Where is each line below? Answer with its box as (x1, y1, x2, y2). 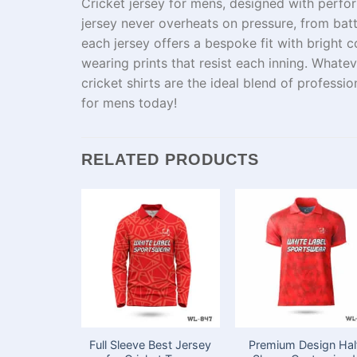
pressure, (241, 14, 300, 31)
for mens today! (81, 94, 177, 111)
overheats (159, 14, 218, 31)
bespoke (205, 34, 257, 51)
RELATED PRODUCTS (81, 150, 259, 168)
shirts (127, 74, 160, 91)
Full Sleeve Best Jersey (89, 337, 212, 351)
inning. (269, 54, 312, 71)
